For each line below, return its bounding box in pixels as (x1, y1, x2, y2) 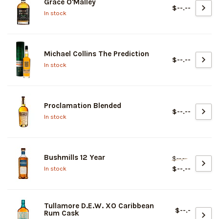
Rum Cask (44, 208, 79, 218)
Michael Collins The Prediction (44, 49, 149, 59)
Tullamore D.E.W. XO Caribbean (44, 201, 154, 210)
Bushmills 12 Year (44, 153, 105, 162)
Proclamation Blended (44, 101, 121, 110)
